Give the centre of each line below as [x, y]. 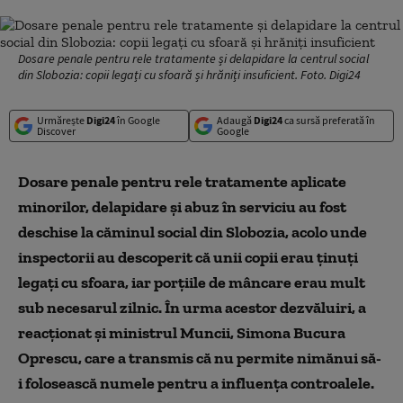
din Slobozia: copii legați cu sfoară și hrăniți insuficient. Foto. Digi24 [189, 75]
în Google [138, 120]
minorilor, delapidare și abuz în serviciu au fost [182, 207]
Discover [56, 131]
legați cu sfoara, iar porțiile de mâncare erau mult [192, 282]
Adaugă [235, 120]
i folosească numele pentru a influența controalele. [196, 383]
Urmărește [62, 120]
